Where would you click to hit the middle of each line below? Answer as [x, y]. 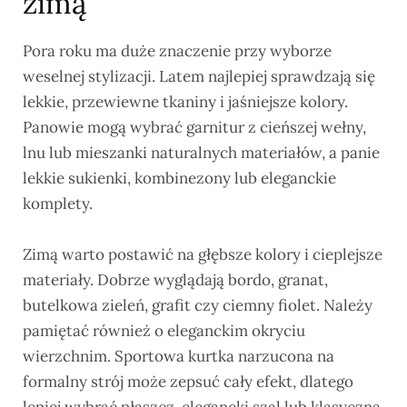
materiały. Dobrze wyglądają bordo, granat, [175, 279]
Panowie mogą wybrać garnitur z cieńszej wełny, [194, 128]
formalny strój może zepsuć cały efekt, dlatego [188, 381]
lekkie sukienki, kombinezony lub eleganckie [179, 179]
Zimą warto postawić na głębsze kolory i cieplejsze [203, 254]
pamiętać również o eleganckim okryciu [164, 330]
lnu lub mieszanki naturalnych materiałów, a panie [201, 153]
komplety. [58, 204]
